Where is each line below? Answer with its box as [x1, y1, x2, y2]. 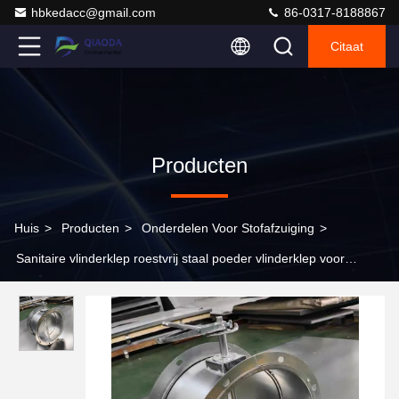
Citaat [330, 39, 363, 53]
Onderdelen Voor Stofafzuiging [142, 221, 314, 235]
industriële [14, 281, 72, 296]
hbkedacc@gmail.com [31, 5, 156, 20]
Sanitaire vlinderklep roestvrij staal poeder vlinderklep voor [16, 251, 345, 265]
